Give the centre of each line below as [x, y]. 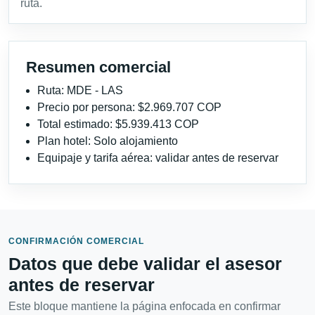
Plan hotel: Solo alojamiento [108, 141]
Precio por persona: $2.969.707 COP [129, 107]
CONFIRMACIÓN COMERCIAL [76, 241]
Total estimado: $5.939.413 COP [118, 124]
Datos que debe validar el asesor [145, 263]
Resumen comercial [98, 67]
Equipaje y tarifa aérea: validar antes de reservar [158, 157]
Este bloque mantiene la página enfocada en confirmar [144, 306]
